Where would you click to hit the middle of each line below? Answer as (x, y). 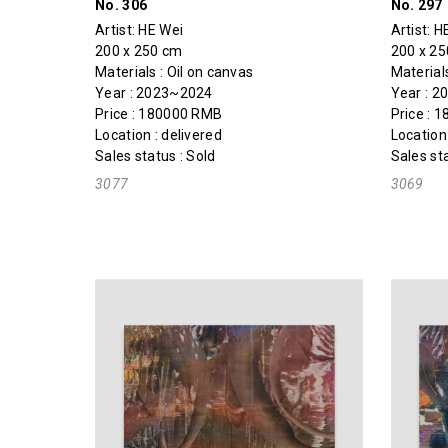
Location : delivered (158, 135)
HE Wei (161, 30)
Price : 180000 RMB (159, 114)
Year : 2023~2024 (154, 93)
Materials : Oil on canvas (174, 72)
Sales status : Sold (155, 156)
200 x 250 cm (139, 51)
